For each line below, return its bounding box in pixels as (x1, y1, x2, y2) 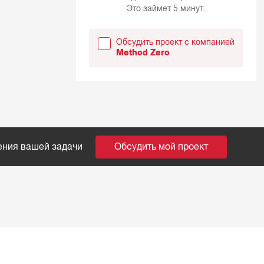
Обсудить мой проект (114, 141, 209, 153)
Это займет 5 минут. (126, 4, 206, 13)
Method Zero (115, 48, 170, 58)
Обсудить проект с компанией (115, 38, 235, 47)
